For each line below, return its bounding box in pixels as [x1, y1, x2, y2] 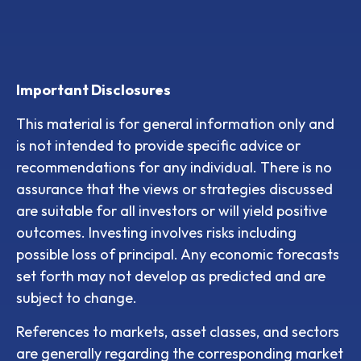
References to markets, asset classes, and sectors [16, 322, 339, 341]
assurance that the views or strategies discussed [16, 179, 333, 198]
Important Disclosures [16, 80, 171, 99]
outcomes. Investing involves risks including [16, 222, 297, 242]
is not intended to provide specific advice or [16, 135, 301, 155]
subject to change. [16, 288, 137, 307]
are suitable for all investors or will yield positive [16, 201, 327, 220]
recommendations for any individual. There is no [16, 157, 332, 176]
